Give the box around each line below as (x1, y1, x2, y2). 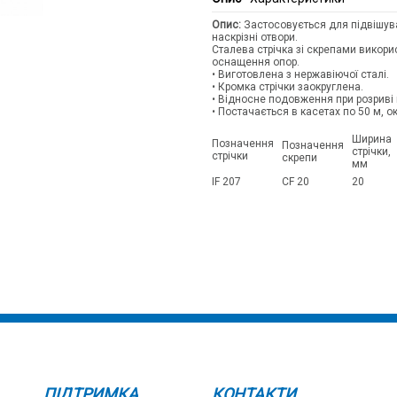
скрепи (282, 151, 317, 164)
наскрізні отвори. (212, 30, 298, 43)
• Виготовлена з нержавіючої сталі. (212, 67, 389, 81)
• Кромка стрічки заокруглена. (212, 80, 363, 93)
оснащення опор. (212, 55, 300, 68)
